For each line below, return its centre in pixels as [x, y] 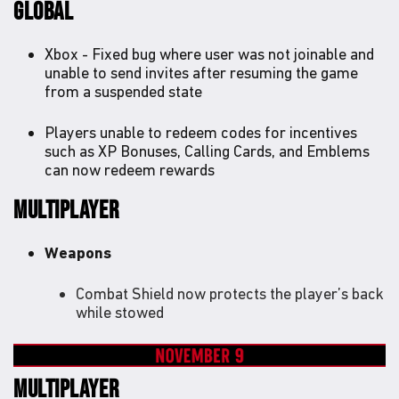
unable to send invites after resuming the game [201, 72]
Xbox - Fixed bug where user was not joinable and [209, 53]
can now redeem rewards [130, 169]
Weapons [78, 252]
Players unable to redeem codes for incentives [201, 132]
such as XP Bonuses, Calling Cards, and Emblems [207, 151]
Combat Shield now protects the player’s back [230, 293]
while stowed [120, 312]
